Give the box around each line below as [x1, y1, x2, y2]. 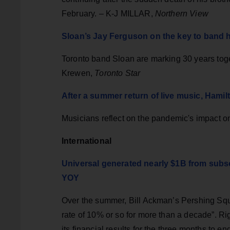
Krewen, [62, 69, 93, 78]
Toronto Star [92, 69, 141, 78]
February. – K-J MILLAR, [62, 9, 155, 18]
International [62, 137, 112, 146]
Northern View [155, 9, 208, 18]
